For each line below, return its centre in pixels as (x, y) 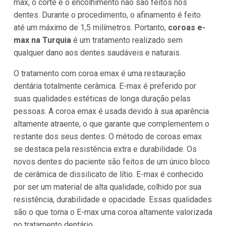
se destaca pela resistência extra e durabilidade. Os (105, 149)
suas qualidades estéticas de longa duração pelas (102, 98)
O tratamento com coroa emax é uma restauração (99, 73)
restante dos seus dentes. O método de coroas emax (107, 136)
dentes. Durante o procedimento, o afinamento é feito (107, 15)
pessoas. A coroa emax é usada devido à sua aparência (111, 111)
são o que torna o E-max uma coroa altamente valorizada (113, 212)
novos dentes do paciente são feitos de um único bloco (111, 161)
